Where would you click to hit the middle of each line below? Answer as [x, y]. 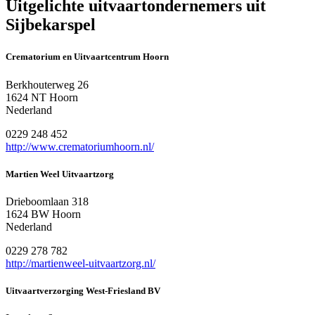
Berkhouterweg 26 [47, 84]
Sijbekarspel [51, 25]
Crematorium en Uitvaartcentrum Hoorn [87, 57]
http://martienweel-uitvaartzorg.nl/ [81, 263]
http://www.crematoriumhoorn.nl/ [80, 146]
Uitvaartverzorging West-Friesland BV [83, 291]
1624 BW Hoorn [43, 214]
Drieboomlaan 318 [47, 201]
